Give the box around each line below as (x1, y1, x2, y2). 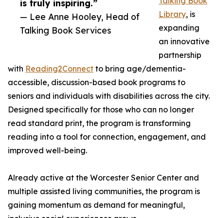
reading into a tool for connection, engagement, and (8, 132, 206, 142)
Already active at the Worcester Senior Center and (8, 173, 199, 183)
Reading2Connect (25, 64, 93, 74)
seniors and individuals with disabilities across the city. (8, 91, 210, 101)
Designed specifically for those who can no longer (8, 105, 194, 115)
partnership (159, 50, 201, 60)
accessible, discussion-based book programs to (8, 77, 185, 88)
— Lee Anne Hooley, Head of (20, 11, 140, 22)
